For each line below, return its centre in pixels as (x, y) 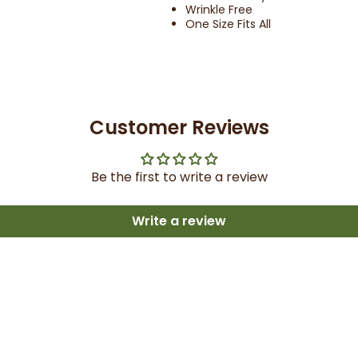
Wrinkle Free (219, 10)
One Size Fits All (228, 24)
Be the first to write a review (179, 177)
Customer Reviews (179, 127)
